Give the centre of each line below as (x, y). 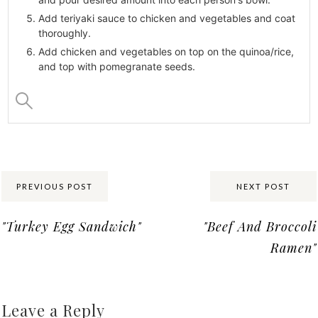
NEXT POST (264, 186)
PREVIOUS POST (54, 186)
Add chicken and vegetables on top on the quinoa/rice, (166, 52)
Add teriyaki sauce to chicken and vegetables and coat (167, 18)
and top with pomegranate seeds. (117, 67)
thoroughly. (65, 33)
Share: (23, 174)
